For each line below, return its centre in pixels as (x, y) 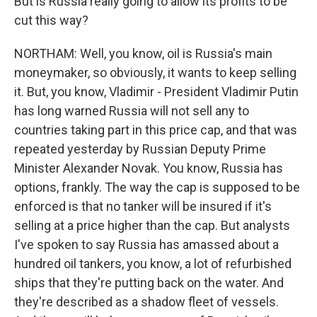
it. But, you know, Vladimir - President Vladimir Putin (156, 92)
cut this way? (51, 20)
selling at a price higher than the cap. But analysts (152, 225)
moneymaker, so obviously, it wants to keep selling (155, 73)
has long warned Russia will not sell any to (132, 111)
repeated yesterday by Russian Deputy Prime (140, 149)
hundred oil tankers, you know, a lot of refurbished (153, 264)
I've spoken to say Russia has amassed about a (146, 244)
